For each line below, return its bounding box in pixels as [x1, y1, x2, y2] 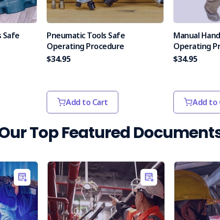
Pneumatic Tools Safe [47, 30, 125, 41]
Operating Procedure [47, 41, 124, 52]
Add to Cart [66, 97, 108, 108]
